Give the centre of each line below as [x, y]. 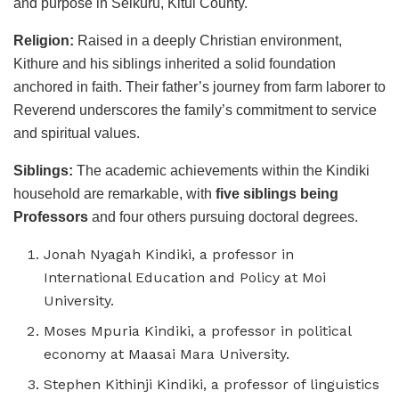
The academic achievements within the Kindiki [221, 171]
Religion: [44, 41]
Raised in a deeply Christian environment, [208, 41]
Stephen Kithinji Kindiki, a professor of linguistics [212, 385]
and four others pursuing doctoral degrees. [223, 217]
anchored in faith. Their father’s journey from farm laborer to [199, 87]
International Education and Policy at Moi [185, 278]
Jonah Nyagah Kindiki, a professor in [169, 255]
